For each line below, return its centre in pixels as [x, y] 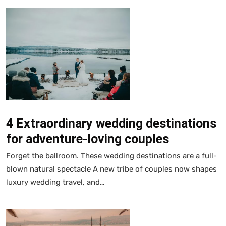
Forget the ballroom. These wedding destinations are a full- [111, 156]
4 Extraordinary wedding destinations [111, 123]
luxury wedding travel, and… [55, 182]
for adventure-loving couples [88, 139]
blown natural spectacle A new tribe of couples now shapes [111, 169]
